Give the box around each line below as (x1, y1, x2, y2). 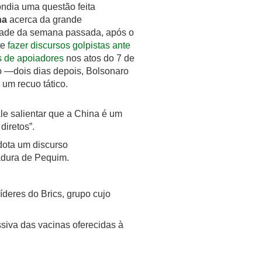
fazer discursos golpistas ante (5, 40, 130, 51)
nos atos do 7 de (66, 53, 135, 64)
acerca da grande (9, 15, 82, 25)
